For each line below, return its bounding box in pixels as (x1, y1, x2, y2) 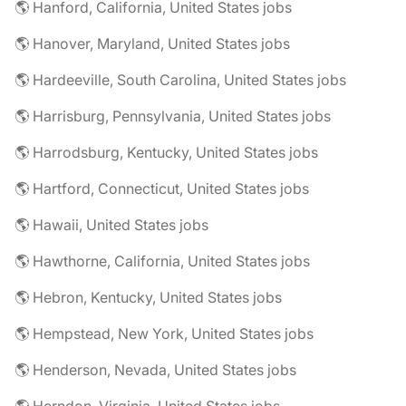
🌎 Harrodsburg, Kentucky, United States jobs (14, 143, 318, 161)
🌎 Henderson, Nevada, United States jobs (14, 361, 296, 379)
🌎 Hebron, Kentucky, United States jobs (14, 288, 282, 306)
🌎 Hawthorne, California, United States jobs (14, 252, 310, 270)
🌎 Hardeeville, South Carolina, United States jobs (14, 71, 346, 89)
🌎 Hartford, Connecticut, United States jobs (14, 179, 309, 198)
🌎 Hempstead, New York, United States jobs (14, 324, 314, 343)
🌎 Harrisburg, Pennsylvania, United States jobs (14, 107, 331, 125)
